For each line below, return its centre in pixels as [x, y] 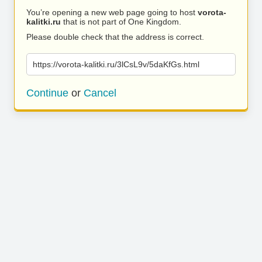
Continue [47, 93]
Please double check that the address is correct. [115, 37]
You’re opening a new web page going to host [112, 12]
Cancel [100, 93]
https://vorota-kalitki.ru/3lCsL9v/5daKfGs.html [116, 64]
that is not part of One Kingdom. [121, 22]
